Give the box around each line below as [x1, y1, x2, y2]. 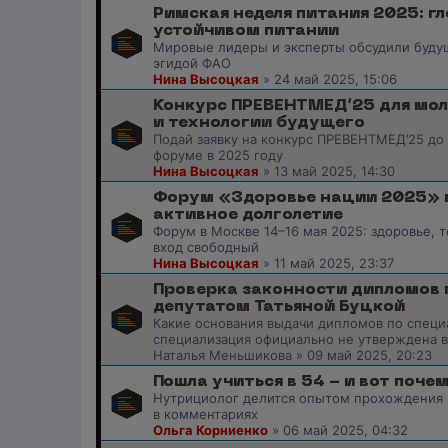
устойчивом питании [153, 22, 339, 39]
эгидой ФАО [153, 54, 231, 71]
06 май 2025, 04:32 [283, 421, 408, 438]
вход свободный [153, 238, 259, 255]
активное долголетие [153, 206, 343, 223]
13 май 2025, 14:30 [274, 162, 395, 179]
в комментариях [153, 405, 258, 422]
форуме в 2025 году [153, 146, 283, 163]
